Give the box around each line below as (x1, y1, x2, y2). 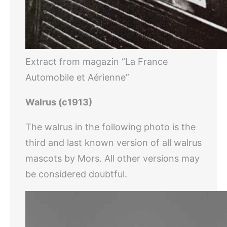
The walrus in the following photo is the (25, 122, 196, 132)
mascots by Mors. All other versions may (25, 153, 200, 164)
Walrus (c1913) (25, 97, 92, 107)
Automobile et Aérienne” (25, 72, 129, 83)
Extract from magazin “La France (25, 56, 168, 67)
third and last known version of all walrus (25, 137, 202, 148)
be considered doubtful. (25, 169, 127, 179)
